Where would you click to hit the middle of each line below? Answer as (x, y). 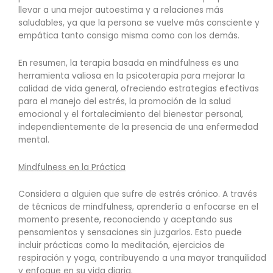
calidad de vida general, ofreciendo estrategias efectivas (139, 88)
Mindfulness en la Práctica (72, 167)
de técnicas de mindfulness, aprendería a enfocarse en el (138, 207)
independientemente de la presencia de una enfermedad (138, 127)
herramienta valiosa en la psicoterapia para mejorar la (132, 76)
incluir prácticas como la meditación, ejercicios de (122, 246)
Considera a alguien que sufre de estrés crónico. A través (138, 194)
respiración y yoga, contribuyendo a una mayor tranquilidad (142, 258)
